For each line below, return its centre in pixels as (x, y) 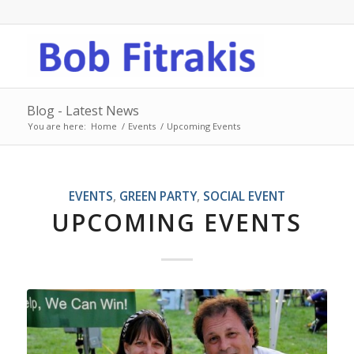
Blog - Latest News (83, 111)
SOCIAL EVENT (244, 196)
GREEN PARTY (158, 196)
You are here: (56, 126)
